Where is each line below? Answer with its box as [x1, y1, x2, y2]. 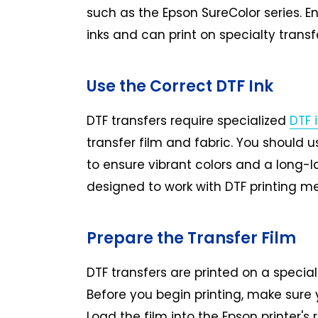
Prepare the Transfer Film [87, 226, 296, 249]
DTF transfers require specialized [87, 112, 290, 130]
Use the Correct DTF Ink [87, 75, 273, 97]
